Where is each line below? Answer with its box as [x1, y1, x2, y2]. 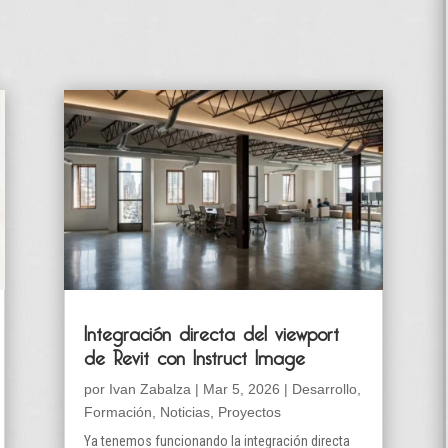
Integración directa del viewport [84, 309, 340, 350]
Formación [84, 403, 153, 420]
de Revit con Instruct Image [84, 333, 306, 374]
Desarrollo [292, 380, 358, 397]
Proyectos [218, 403, 282, 420]
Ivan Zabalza [109, 380, 192, 397]
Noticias [160, 403, 211, 420]
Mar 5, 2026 [203, 380, 281, 397]
